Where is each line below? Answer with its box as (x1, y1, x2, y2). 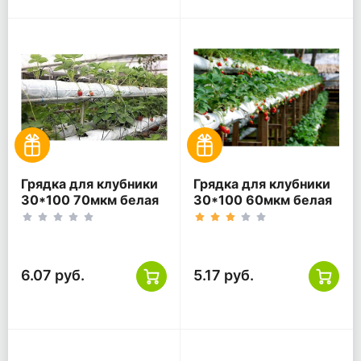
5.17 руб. (193, 267, 254, 284)
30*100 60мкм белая (193, 192, 332, 209)
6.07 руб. (21, 267, 85, 284)
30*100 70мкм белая (21, 192, 159, 209)
